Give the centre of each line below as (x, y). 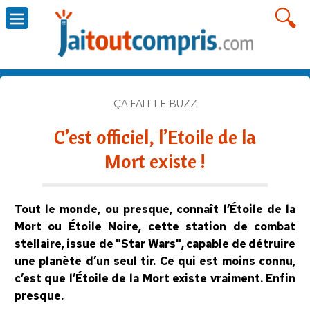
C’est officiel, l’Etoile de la (155, 136)
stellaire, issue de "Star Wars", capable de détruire (155, 244)
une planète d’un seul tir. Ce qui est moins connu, (155, 261)
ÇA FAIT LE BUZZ (155, 103)
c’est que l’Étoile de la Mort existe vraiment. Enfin (155, 278)
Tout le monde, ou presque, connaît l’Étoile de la (155, 209)
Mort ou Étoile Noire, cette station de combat (155, 226)
